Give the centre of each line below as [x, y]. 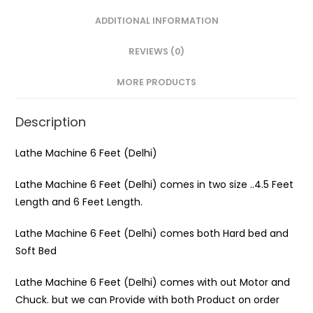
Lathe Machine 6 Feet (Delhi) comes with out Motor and [153, 282]
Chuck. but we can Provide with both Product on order [148, 299]
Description [51, 122]
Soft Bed [36, 250]
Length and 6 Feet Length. [79, 202]
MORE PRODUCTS [156, 82]
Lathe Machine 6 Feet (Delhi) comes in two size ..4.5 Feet [155, 184]
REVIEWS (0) [156, 51]
